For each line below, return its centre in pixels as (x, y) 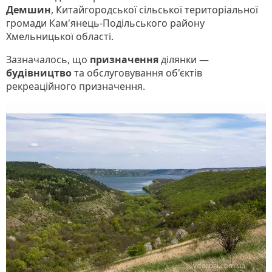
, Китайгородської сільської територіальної (155, 9)
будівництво (40, 73)
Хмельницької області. (60, 36)
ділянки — (185, 59)
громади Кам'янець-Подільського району (105, 23)
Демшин (29, 9)
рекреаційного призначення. (77, 86)
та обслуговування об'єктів (138, 73)
